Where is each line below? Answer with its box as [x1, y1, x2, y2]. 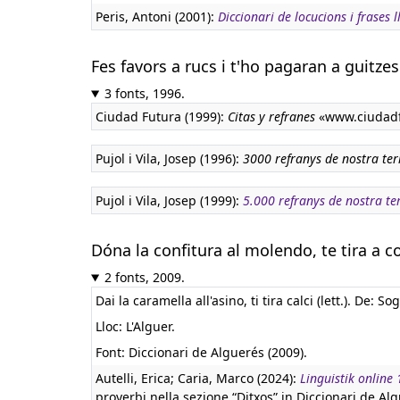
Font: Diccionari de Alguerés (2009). [96, 344, 307, 361]
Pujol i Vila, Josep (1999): [96, 192, 243, 209]
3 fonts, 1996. [104, 85, 185, 102]
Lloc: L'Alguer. [96, 318, 175, 335]
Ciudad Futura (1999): [96, 108, 228, 125]
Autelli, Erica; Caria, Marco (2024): [96, 370, 300, 387]
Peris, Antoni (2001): [96, 8, 218, 25]
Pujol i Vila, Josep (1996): [96, 150, 243, 167]
